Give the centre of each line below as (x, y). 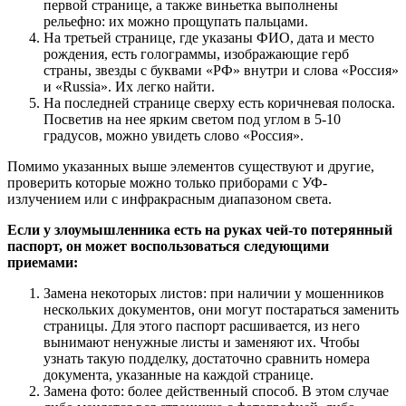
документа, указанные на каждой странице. (179, 375)
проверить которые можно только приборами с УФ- (167, 183)
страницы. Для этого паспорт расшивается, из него (202, 326)
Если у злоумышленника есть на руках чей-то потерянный (200, 230)
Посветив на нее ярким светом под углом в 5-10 (192, 120)
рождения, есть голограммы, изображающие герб (196, 54)
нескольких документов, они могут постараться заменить (221, 310)
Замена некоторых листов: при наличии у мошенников (214, 294)
